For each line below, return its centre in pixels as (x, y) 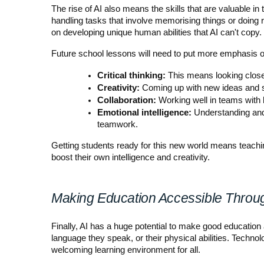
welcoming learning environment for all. (126, 250)
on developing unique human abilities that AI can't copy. (156, 32)
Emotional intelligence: (144, 112)
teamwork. (118, 124)
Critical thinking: (131, 75)
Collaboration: (127, 100)
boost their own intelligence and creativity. (131, 157)
